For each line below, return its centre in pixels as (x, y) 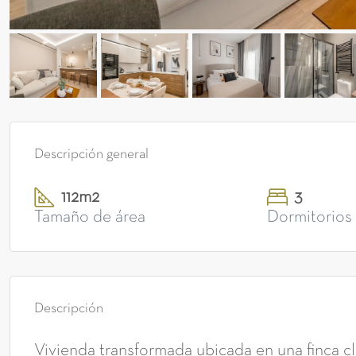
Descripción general (91, 155)
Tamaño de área (90, 218)
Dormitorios (309, 218)
